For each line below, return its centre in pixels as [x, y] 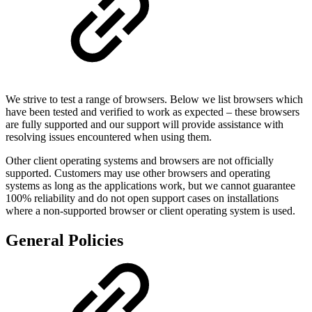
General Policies [64, 240]
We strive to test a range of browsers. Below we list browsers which [154, 99]
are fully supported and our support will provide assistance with [145, 124]
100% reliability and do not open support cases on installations [142, 198]
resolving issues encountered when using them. [109, 136]
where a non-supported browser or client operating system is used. [150, 210]
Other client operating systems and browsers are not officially [140, 160]
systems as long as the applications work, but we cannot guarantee [150, 185]
